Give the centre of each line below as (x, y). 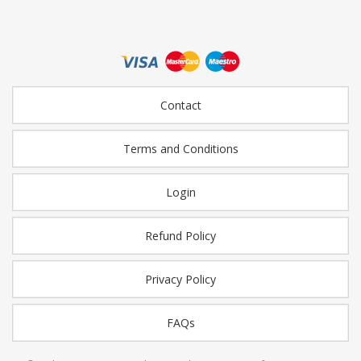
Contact (180, 106)
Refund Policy (180, 236)
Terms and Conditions (180, 149)
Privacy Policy (180, 280)
